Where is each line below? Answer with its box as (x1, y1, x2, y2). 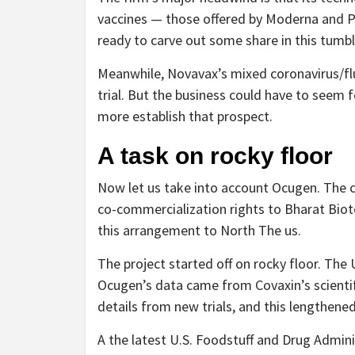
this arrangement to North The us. (97, 220, 301, 239)
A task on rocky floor (97, 142, 333, 169)
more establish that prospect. (97, 106, 273, 125)
